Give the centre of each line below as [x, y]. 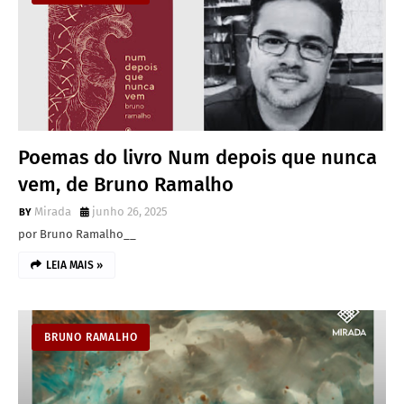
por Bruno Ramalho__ [77, 234]
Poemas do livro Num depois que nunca [197, 157]
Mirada [53, 211]
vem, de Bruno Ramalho [126, 184]
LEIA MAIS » [74, 265]
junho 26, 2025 [130, 211]
